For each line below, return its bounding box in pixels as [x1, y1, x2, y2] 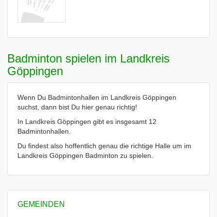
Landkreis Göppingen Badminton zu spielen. [17, 152, 153, 159]
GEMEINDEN [17, 200, 65, 208]
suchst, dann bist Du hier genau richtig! [17, 103, 137, 111]
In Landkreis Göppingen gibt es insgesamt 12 [17, 118, 156, 125]
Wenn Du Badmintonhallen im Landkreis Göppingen [17, 93, 176, 101]
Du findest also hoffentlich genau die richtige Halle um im [17, 142, 191, 150]
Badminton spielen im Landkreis [7, 52, 170, 65]
